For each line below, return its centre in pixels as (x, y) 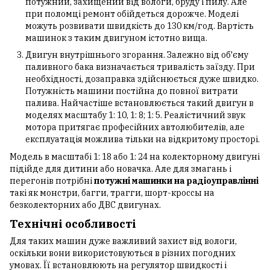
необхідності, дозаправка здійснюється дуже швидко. (142, 79)
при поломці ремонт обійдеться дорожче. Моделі (132, 14)
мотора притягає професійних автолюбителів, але (135, 127)
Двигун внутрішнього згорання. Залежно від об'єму (137, 55)
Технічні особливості (73, 224)
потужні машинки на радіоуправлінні (176, 181)
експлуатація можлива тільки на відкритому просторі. (143, 140)
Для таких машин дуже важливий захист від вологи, (123, 241)
